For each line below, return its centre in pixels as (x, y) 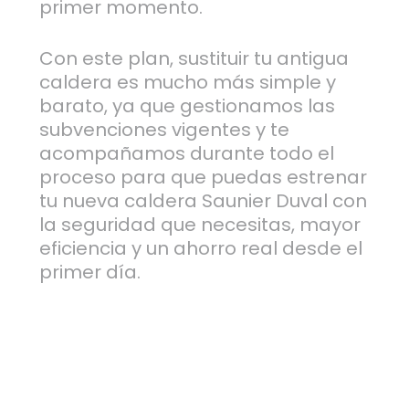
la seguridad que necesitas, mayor (199, 224)
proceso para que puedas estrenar (203, 177)
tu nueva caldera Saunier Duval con (203, 200)
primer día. (89, 272)
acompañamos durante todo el (186, 153)
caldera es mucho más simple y (187, 82)
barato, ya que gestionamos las (187, 105)
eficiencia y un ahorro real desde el (200, 248)
